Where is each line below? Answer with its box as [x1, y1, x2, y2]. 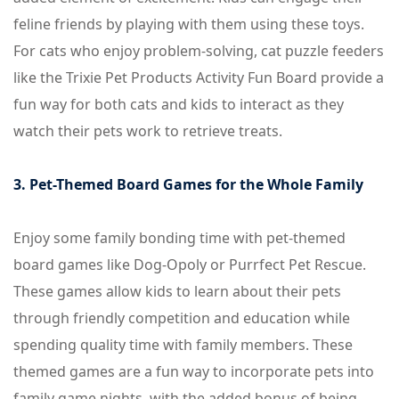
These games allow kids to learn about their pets [13, 281, 341, 301]
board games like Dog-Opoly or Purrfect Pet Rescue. [13, 255, 366, 274]
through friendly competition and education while [13, 308, 350, 328]
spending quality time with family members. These [13, 335, 353, 354]
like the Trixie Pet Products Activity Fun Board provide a [13, 68, 384, 87]
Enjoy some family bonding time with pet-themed [13, 228, 346, 248]
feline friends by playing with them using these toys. [13, 14, 364, 34]
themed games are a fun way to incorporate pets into [13, 362, 374, 381]
